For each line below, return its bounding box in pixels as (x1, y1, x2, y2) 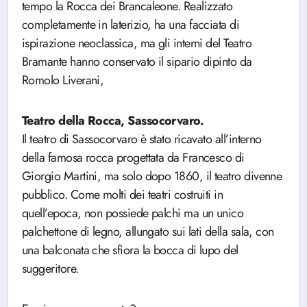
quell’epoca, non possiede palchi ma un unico (22, 204, 244, 222)
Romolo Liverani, (22, 71, 104, 89)
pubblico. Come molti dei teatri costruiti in (22, 186, 223, 204)
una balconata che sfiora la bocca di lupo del (22, 241, 238, 259)
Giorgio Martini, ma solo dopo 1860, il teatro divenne (22, 167, 282, 185)
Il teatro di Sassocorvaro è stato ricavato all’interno (22, 130, 262, 148)
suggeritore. (22, 260, 79, 278)
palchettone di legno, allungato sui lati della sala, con (22, 223, 274, 241)
